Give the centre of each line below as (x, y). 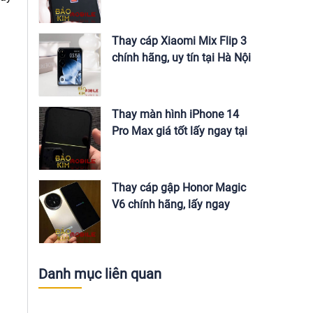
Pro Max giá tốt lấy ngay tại (180, 131)
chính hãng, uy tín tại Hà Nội (181, 58)
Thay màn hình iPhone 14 (175, 114)
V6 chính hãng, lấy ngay (171, 204)
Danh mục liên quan (100, 274)
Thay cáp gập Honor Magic (179, 188)
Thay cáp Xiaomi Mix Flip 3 (179, 41)
